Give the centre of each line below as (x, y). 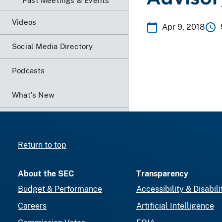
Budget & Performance (60, 189)
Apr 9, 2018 (183, 27)
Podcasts (28, 70)
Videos (24, 22)
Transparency (162, 173)
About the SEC (46, 173)
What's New (33, 95)
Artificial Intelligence (175, 206)
